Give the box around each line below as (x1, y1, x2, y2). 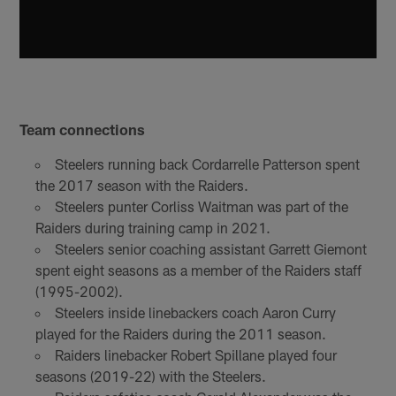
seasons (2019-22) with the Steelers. (34, 368, 266, 385)
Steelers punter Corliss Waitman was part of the (54, 198, 348, 216)
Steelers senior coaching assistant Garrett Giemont (54, 240, 367, 258)
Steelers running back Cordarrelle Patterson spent (54, 156, 360, 173)
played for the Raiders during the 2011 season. (34, 325, 326, 343)
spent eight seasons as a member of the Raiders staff (34, 262, 362, 279)
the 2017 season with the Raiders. (34, 177, 248, 194)
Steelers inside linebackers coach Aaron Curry (54, 304, 336, 322)
